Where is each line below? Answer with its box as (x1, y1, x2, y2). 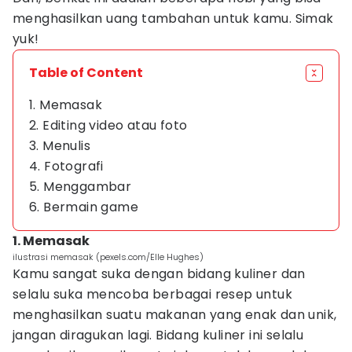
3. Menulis (29, 137, 90, 155)
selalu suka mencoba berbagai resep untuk (13, 285, 292, 303)
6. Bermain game (29, 198, 138, 216)
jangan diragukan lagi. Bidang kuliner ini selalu (13, 326, 304, 344)
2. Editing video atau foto (29, 116, 188, 134)
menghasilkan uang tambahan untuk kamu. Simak (13, 9, 334, 27)
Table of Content (29, 64, 143, 82)
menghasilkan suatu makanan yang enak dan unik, (13, 306, 337, 324)
